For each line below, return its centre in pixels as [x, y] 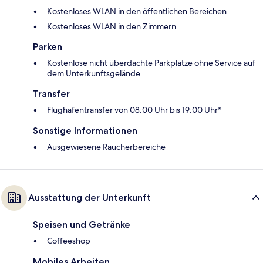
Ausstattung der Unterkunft [90, 198]
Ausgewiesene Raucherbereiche [106, 147]
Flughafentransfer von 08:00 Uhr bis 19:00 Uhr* [134, 110]
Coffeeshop [69, 241]
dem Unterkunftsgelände [94, 74]
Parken [48, 47]
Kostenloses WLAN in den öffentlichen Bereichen [137, 11]
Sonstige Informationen [85, 131]
